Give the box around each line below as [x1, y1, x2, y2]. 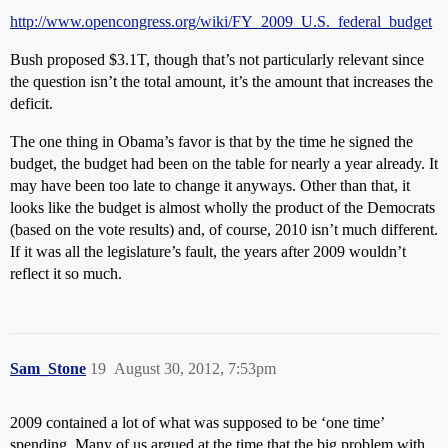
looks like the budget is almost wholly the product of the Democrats [10, 199, 435, 217]
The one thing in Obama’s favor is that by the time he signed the [10, 133, 413, 151]
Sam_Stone [10, 360, 86, 378]
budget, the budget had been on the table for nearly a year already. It [10, 155, 438, 173]
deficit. [10, 95, 53, 113]
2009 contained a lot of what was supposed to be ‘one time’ [10, 414, 384, 432]
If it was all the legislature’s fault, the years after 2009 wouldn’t [10, 243, 406, 261]
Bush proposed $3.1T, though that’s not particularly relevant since [10, 51, 424, 69]
